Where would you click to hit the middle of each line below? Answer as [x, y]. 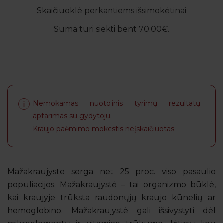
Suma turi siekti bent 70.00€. [111, 29]
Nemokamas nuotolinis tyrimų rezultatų [116, 103]
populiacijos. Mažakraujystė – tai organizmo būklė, [111, 184]
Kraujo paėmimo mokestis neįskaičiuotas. [104, 129]
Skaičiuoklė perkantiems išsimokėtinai [111, 10]
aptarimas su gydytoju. [72, 116]
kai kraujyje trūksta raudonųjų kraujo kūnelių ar [111, 197]
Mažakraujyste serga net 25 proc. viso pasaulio [111, 171]
